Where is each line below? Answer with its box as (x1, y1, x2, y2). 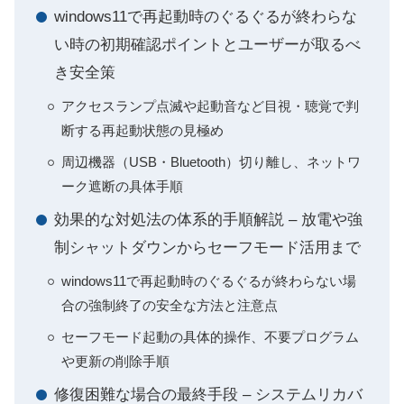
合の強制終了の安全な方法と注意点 (61, 298, 278, 313)
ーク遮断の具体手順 (61, 179, 183, 194)
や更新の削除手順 (61, 353, 170, 369)
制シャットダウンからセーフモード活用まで (54, 239, 361, 256)
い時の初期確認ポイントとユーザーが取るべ (54, 36, 361, 53)
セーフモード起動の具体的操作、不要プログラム (61, 329, 359, 344)
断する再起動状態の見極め (61, 123, 224, 138)
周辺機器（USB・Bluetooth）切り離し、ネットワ (61, 154, 361, 170)
